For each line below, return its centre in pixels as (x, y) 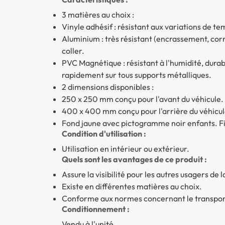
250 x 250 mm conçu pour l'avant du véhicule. (142, 99)
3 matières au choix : (98, 15)
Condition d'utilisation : (104, 134)
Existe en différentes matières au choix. (132, 187)
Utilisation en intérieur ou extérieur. (125, 149)
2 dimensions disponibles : (107, 87)
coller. (73, 51)
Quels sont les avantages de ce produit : (134, 159)
